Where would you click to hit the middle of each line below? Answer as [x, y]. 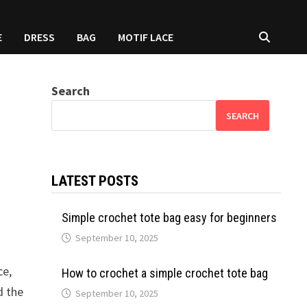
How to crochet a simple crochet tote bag [164, 273]
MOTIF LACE [146, 37]
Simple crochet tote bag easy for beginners [169, 218]
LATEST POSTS [95, 181]
